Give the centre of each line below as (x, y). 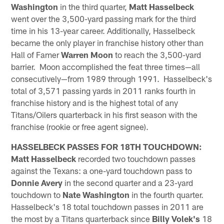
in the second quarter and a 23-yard (128, 182)
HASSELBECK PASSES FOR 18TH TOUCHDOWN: (107, 146)
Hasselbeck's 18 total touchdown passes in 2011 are (107, 206)
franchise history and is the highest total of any (95, 102)
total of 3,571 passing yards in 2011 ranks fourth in (103, 90)
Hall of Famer (36, 54)
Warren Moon (87, 54)
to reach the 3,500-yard (157, 54)
